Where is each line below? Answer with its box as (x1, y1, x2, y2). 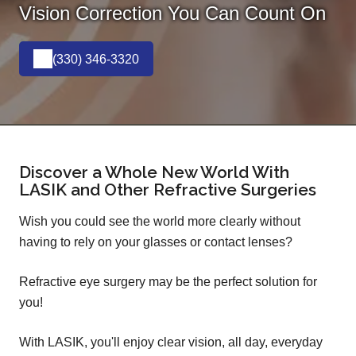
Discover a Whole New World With (19, 162, 289, 183)
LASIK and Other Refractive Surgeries (19, 180, 316, 200)
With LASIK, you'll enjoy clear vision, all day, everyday (19, 335, 323, 350)
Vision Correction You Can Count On (19, 2, 326, 25)
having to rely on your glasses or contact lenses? (19, 235, 292, 250)
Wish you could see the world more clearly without (19, 215, 300, 229)
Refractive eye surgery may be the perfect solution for (19, 275, 317, 289)
